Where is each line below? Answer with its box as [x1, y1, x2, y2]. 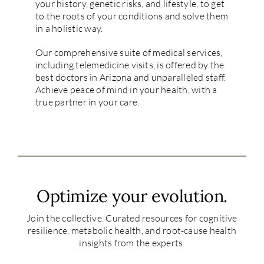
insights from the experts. [79, 236, 185, 249]
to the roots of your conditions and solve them [35, 9, 229, 22]
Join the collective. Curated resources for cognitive [27, 212, 237, 224]
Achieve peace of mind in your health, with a [35, 83, 217, 95]
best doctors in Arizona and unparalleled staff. [35, 71, 226, 83]
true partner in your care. [35, 95, 140, 108]
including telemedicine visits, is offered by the [35, 58, 225, 71]
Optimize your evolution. [37, 184, 227, 207]
